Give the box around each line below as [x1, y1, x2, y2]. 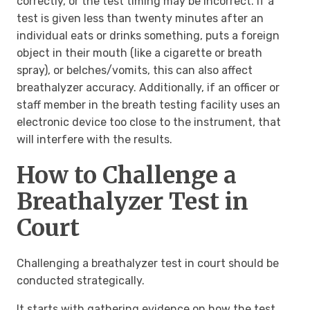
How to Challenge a [17, 161, 237, 190]
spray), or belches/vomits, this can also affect [17, 64, 253, 77]
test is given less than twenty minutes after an [17, 12, 264, 26]
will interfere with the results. [17, 133, 172, 147]
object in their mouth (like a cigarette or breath [17, 46, 262, 60]
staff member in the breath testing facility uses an [17, 98, 280, 112]
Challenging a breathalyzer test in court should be [17, 257, 279, 271]
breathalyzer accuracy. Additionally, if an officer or [17, 81, 280, 95]
